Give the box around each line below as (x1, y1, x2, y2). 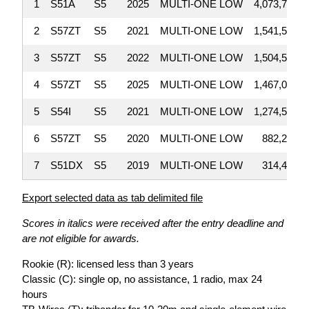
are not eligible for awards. (22, 232, 139, 244)
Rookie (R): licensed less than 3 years (22, 258, 194, 270)
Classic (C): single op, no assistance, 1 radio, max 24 (22, 273, 262, 285)
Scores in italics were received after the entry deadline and (22, 217, 283, 229)
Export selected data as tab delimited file (22, 192, 203, 203)
